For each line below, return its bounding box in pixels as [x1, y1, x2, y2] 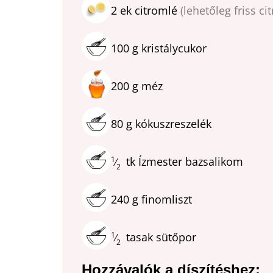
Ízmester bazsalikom [135, 154, 243, 169]
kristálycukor [138, 41, 207, 56]
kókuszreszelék [132, 116, 211, 132]
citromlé [132, 3, 180, 18]
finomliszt [138, 192, 192, 207]
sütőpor [153, 230, 196, 245]
